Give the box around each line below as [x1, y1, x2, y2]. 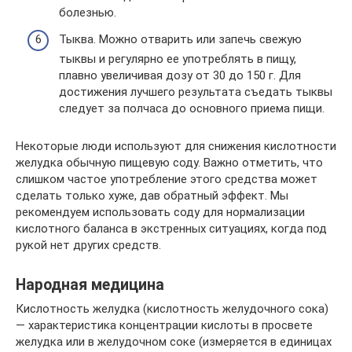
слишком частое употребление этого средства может [16, 171, 317, 186]
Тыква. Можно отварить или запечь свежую [59, 31, 302, 46]
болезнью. [59, 5, 116, 20]
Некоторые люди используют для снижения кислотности [16, 138, 336, 153]
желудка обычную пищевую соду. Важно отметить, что [16, 155, 323, 170]
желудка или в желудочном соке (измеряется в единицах [16, 334, 332, 349]
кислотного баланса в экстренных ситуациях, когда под [16, 221, 327, 236]
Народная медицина [16, 276, 164, 294]
